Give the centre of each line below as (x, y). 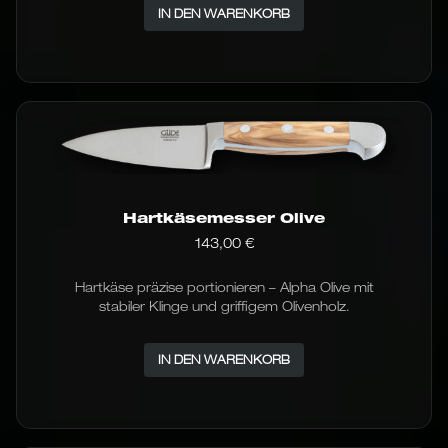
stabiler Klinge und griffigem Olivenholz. (224, 305)
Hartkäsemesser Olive (224, 217)
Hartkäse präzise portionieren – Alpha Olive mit (224, 286)
